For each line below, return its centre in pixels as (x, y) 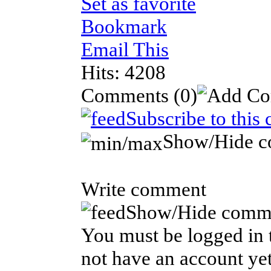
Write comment (144, 189)
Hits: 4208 (123, 72)
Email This (125, 49)
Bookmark (124, 26)
